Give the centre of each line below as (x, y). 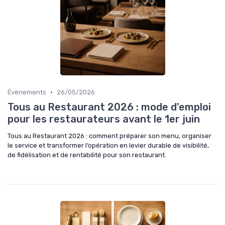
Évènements (27, 92)
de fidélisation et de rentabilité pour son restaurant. (87, 155)
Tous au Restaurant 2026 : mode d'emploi (109, 107)
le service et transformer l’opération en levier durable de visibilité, (108, 146)
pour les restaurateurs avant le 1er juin (104, 119)
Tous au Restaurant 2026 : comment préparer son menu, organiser (109, 136)
